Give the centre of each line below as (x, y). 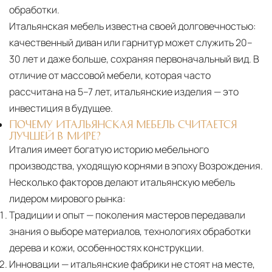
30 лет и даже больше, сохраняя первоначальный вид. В (134, 59)
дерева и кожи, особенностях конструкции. (107, 247)
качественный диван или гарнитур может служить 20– (131, 42)
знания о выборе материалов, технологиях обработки (130, 231)
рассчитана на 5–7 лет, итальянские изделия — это (124, 91)
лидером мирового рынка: (67, 198)
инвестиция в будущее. (61, 108)
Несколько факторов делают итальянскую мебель (122, 182)
